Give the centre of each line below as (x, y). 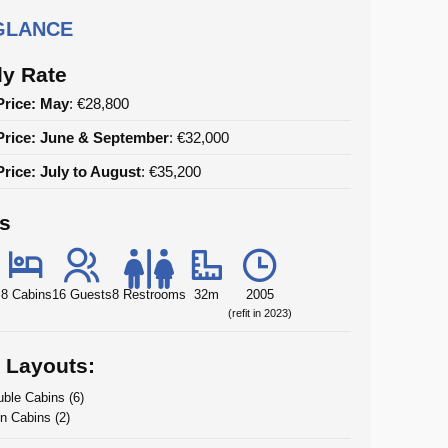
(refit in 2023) (259, 312)
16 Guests (81, 294)
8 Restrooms (148, 294)
